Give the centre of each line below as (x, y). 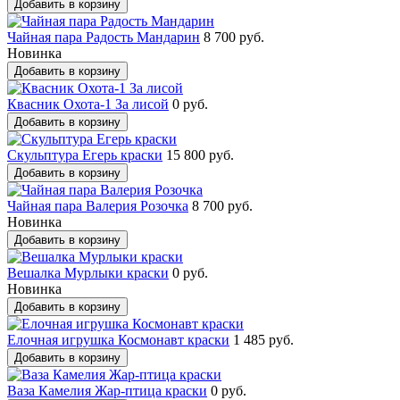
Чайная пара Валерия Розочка (98, 205)
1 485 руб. (263, 339)
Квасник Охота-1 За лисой (88, 104)
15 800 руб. (200, 154)
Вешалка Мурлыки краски (88, 272)
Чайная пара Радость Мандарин (104, 37)
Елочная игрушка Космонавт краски (118, 339)
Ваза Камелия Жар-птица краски (107, 390)
